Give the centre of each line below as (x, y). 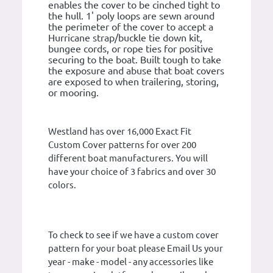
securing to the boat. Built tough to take (135, 60)
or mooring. (73, 93)
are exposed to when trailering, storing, (133, 82)
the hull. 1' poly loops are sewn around (131, 16)
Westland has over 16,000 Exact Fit (120, 132)
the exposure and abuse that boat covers (136, 71)
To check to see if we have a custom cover (133, 235)
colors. (62, 185)
